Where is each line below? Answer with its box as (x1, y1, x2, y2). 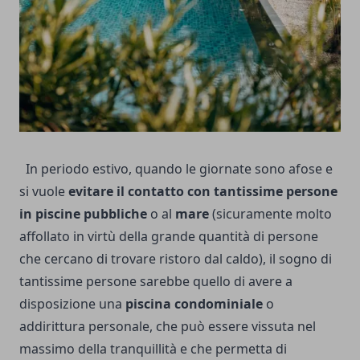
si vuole (19, 182, 68, 200)
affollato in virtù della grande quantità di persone (19, 227, 318, 245)
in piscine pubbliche (19, 205, 147, 223)
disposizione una (19, 295, 122, 313)
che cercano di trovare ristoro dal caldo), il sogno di (19, 250, 332, 268)
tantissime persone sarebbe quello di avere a (19, 272, 292, 290)
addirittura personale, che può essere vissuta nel (19, 317, 316, 335)
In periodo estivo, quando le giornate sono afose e (19, 160, 333, 178)
